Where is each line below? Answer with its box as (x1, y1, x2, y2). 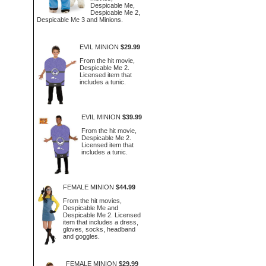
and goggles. (62, 232, 100, 240)
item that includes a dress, (62, 218, 138, 226)
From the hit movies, (62, 197, 122, 204)
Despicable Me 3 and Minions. (37, 15, 123, 23)
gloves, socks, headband (62, 225, 135, 233)
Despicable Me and (62, 204, 118, 211)
